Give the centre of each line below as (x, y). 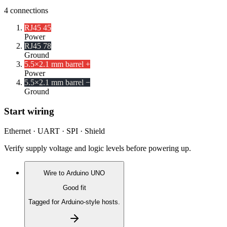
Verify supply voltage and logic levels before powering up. (98, 148)
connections (29, 11)
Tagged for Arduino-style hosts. (74, 202)
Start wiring (29, 111)
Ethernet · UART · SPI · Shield (54, 131)
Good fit (74, 187)
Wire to (55, 173)
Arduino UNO (86, 173)
